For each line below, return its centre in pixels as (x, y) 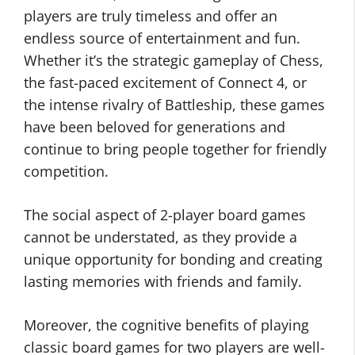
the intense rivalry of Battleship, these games (174, 105)
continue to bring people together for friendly (175, 149)
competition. (66, 172)
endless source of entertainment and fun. (162, 38)
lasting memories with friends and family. (163, 282)
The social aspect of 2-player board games (165, 215)
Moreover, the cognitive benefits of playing (166, 325)
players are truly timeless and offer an (151, 16)
